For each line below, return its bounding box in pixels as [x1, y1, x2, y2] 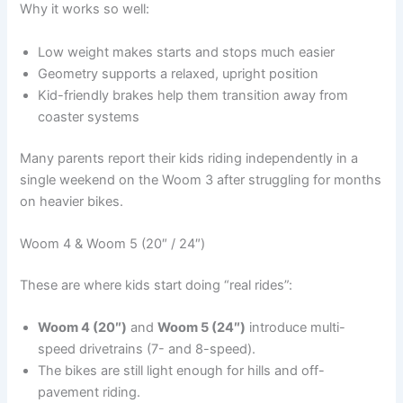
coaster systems [38, 108, 140, 125]
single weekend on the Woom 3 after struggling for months [20, 171, 382, 188]
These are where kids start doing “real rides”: [20, 276, 293, 293]
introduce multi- [246, 319, 346, 336]
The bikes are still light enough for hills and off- [38, 363, 326, 380]
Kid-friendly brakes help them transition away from [38, 86, 349, 103]
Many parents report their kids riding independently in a [20, 149, 359, 166]
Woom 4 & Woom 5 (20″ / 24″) [20, 235, 206, 252]
